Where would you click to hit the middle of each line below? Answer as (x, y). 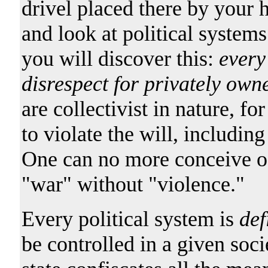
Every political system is (130, 219)
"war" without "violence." (133, 184)
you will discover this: (117, 58)
